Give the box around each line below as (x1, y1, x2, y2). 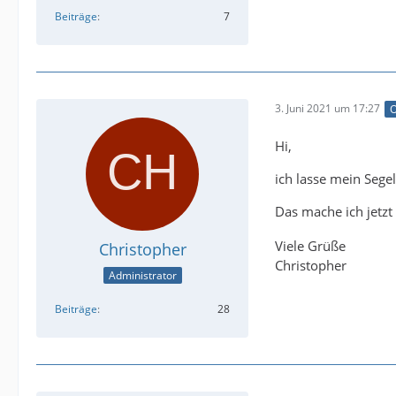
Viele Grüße (275, 237, 346, 255)
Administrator (108, 268, 177, 284)
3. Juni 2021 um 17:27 (275, 101, 380, 117)
